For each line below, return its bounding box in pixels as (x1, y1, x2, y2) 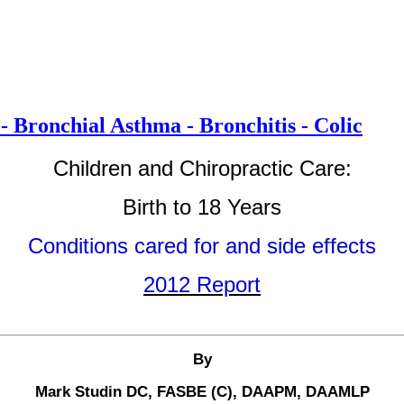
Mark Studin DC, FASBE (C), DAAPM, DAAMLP (34, 382, 370, 400)
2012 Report (143, 271, 261, 297)
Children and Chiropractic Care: (52, 155, 352, 180)
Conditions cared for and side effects (28, 233, 376, 258)
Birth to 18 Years (123, 194, 281, 219)
